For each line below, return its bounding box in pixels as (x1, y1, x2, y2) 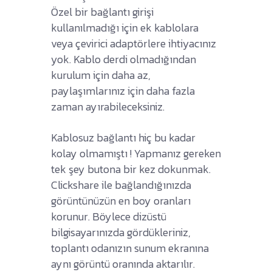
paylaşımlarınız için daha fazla (51, 82, 195, 99)
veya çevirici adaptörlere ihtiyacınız (51, 35, 216, 52)
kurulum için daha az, (51, 66, 151, 83)
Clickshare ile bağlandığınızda (51, 176, 191, 193)
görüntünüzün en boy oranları (51, 192, 191, 209)
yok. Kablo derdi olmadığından (51, 50, 196, 67)
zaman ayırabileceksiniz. (51, 98, 165, 115)
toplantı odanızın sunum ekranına (51, 239, 209, 256)
